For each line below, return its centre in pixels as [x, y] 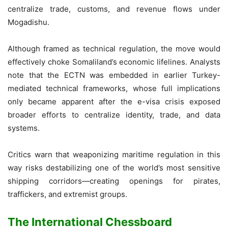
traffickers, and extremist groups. [67, 194]
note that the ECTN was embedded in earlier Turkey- [114, 75]
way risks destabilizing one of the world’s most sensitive [114, 168]
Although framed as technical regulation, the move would [114, 49]
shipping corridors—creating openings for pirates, [114, 181]
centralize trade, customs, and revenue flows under [114, 9]
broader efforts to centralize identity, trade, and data [114, 115]
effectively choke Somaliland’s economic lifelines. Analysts [114, 62]
